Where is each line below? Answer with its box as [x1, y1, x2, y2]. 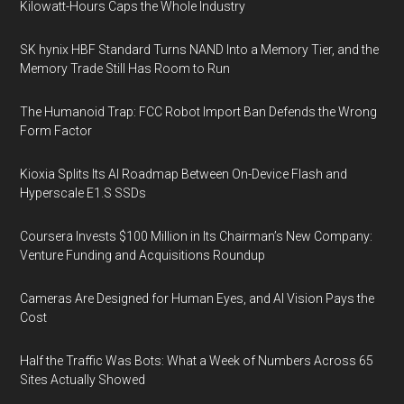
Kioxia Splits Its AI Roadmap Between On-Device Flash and [20, 167, 348, 181]
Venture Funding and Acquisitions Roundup [20, 248, 266, 262]
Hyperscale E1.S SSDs [20, 186, 147, 200]
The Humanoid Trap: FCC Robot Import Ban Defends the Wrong [20, 105, 378, 119]
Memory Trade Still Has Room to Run [20, 61, 231, 76]
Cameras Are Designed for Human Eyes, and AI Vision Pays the [20, 291, 375, 306]
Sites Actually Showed [20, 372, 146, 387]
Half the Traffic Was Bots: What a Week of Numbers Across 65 [20, 353, 374, 368]
